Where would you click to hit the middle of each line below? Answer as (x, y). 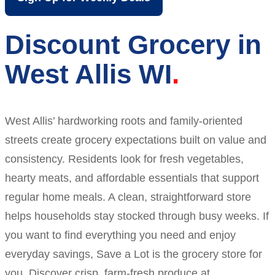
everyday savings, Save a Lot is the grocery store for (134, 254)
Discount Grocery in (133, 45)
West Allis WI (88, 74)
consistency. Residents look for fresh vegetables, (124, 159)
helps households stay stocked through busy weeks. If (137, 216)
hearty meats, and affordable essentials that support (132, 178)
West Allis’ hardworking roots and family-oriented (124, 121)
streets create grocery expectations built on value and (136, 140)
